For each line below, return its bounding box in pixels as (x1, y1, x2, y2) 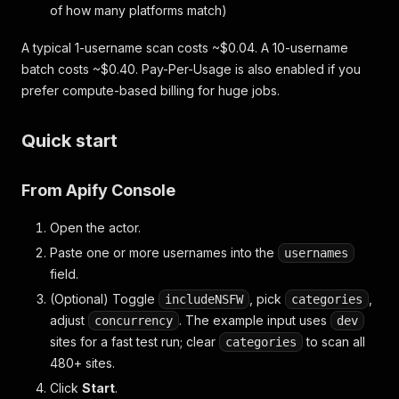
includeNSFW (165, 292, 243, 306)
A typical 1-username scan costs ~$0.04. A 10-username (21, 40, 348, 55)
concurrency (94, 313, 173, 328)
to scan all (303, 334, 365, 349)
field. (50, 266, 78, 281)
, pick (249, 291, 285, 306)
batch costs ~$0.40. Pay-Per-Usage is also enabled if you (21, 61, 361, 77)
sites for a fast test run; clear (50, 334, 219, 349)
